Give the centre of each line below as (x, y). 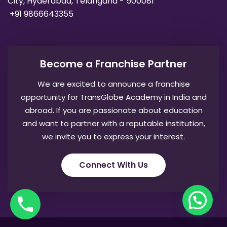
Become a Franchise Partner (113, 64)
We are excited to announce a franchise (113, 84)
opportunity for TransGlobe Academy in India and (113, 97)
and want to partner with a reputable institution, (113, 124)
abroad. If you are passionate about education (113, 110)
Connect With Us (113, 165)
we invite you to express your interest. (113, 137)
